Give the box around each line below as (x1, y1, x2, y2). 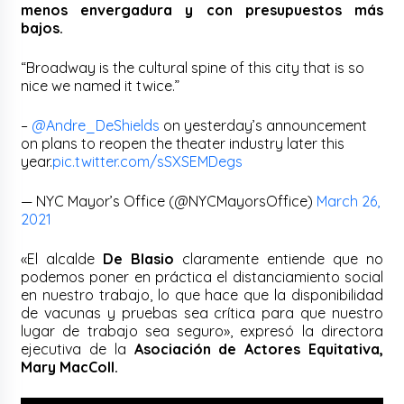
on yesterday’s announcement (160, 115, 368, 134)
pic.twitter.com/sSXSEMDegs (52, 151, 243, 170)
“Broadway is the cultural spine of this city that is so (21, 58, 365, 77)
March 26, (317, 191, 381, 210)
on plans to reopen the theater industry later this (21, 133, 345, 152)
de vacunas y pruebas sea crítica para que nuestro (21, 303, 383, 322)
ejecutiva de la (21, 339, 134, 358)
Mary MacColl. (21, 357, 119, 376)
